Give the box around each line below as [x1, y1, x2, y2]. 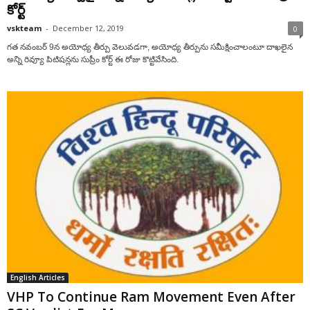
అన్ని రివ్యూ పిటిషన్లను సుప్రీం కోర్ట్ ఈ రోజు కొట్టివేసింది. [7, 54, 179, 64]
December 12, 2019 [53, 22, 124, 33]
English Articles [10, 272, 65, 282]
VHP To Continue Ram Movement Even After [7, 287, 295, 306]
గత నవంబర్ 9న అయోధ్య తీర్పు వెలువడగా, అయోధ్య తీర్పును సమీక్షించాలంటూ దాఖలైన [7, 42, 293, 52]
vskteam [7, 22, 42, 33]
